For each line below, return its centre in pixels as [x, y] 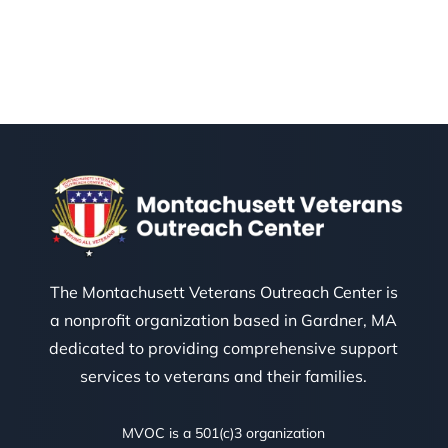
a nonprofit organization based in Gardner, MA [224, 319]
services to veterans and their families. [224, 375]
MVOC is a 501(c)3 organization [224, 432]
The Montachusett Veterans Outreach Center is [223, 291]
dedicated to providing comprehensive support [224, 347]
